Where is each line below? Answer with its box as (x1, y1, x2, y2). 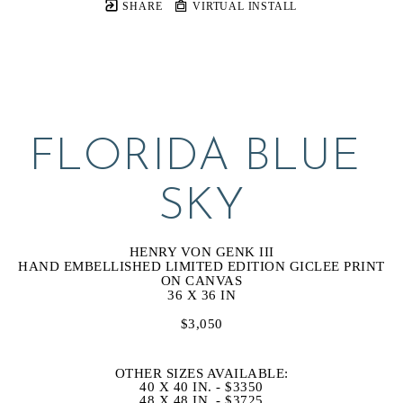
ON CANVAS (160, 273, 243, 288)
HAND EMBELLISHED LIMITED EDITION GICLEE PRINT (18, 258, 385, 273)
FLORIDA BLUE (28, 134, 361, 181)
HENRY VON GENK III (129, 244, 274, 259)
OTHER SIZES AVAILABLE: (114, 365, 289, 381)
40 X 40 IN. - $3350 (139, 379, 264, 394)
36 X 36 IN (167, 287, 236, 302)
